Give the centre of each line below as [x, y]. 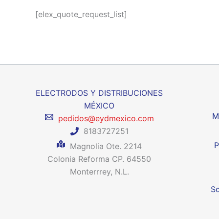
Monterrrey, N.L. [99, 171]
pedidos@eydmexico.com [103, 118]
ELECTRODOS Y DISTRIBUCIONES [99, 93]
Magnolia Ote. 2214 [104, 146]
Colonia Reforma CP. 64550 [99, 159]
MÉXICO [99, 106]
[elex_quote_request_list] [81, 14]
